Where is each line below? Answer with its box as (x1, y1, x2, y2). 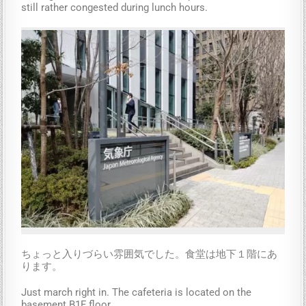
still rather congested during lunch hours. (21, 1, 208, 14)
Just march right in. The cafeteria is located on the (21, 286, 252, 298)
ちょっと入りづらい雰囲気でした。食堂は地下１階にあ (21, 247, 278, 260)
